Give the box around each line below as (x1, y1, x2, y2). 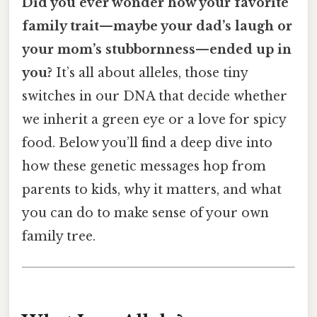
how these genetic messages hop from (22, 158, 266, 174)
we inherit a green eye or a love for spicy (22, 111, 286, 127)
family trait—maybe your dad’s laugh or (22, 18, 292, 34)
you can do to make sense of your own (22, 204, 269, 221)
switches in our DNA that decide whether (22, 88, 287, 104)
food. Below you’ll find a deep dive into (22, 134, 272, 151)
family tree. (22, 228, 96, 244)
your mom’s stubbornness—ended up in (22, 41, 292, 57)
